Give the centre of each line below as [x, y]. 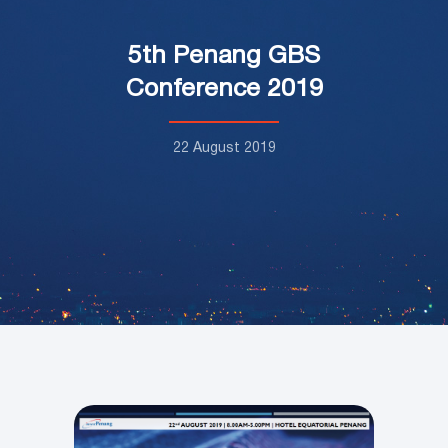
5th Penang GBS [224, 56]
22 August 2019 [224, 148]
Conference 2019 [224, 89]
